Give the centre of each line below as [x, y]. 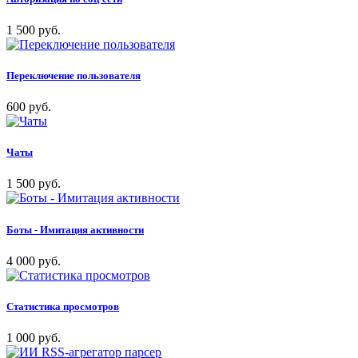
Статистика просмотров [63, 306]
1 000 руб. [34, 338]
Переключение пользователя [74, 75]
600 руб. [29, 107]
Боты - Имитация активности [75, 229]
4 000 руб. [34, 261]
